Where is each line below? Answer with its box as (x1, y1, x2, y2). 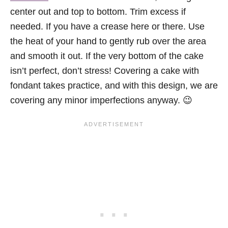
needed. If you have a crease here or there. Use (10, 21, 205, 32)
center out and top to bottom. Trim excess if (10, 7, 186, 17)
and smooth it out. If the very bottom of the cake (10, 51, 204, 62)
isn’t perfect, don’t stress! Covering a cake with (10, 66, 199, 76)
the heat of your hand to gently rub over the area (10, 36, 206, 47)
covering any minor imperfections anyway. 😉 (10, 95, 192, 106)
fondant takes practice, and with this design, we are (10, 80, 218, 91)
